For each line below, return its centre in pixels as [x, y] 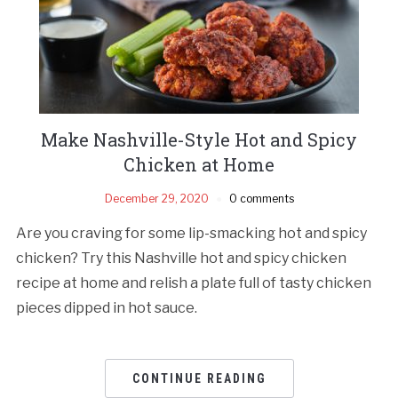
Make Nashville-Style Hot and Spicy [199, 139]
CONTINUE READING [199, 378]
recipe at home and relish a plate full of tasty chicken [193, 283]
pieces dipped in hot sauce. [106, 307]
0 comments [261, 198]
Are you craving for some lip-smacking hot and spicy [191, 233]
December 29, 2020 [156, 198]
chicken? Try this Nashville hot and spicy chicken [181, 258]
